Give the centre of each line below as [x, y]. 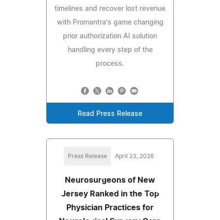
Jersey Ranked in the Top [110, 194]
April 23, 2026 [135, 156]
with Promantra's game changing [110, 23]
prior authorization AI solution [110, 37]
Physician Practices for [110, 208]
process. [110, 64]
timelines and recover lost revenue [110, 9]
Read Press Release [110, 114]
